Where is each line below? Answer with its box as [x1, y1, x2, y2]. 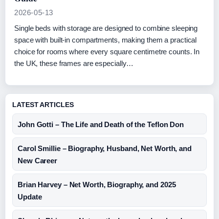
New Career [18, 156, 58, 165]
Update [18, 193, 42, 201]
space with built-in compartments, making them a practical [14, 36, 197, 44]
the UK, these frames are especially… [14, 59, 134, 67]
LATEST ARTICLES [12, 101, 74, 109]
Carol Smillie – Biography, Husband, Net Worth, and [18, 144, 192, 153]
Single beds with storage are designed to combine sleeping [14, 24, 198, 32]
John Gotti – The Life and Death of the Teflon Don [18, 120, 184, 129]
